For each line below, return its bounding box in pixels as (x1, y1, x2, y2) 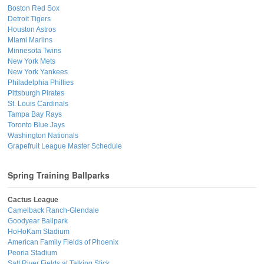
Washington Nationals (8, 131, 78, 140)
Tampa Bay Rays (8, 110, 62, 118)
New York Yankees (8, 67, 68, 76)
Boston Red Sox (8, 4, 60, 12)
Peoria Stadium (8, 249, 57, 258)
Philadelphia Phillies (8, 78, 74, 87)
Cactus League (8, 196, 58, 204)
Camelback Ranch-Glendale (8, 206, 99, 215)
